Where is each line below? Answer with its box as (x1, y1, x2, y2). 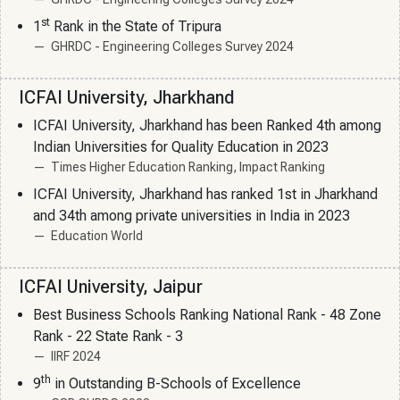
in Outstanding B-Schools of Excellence (51, 375, 301, 393)
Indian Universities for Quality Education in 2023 (33, 138, 329, 156)
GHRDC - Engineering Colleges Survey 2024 (51, 39, 294, 54)
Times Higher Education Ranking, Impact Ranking (51, 160, 325, 175)
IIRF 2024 (51, 349, 101, 364)
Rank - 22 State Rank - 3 (33, 328, 183, 346)
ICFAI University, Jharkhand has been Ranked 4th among (33, 117, 381, 135)
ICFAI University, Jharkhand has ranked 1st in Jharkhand (33, 186, 378, 204)
